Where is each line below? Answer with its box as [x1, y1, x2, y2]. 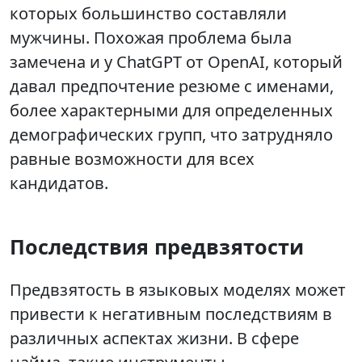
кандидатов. [10, 172, 108, 195]
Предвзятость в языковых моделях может [10, 279, 346, 301]
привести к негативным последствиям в [10, 303, 332, 326]
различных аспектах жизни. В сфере [10, 327, 299, 350]
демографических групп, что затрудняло [10, 124, 333, 146]
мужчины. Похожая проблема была [10, 27, 292, 49]
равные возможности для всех [10, 148, 255, 170]
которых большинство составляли [10, 2, 287, 25]
